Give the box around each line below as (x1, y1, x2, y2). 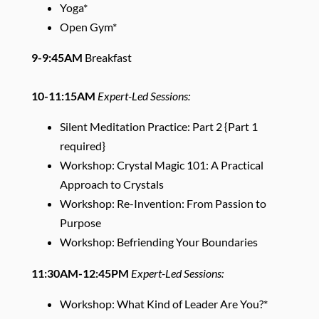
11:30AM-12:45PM (31, 266, 131, 280)
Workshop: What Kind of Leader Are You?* (59, 297, 268, 311)
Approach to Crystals (59, 177, 164, 192)
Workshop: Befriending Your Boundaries (59, 235, 258, 249)
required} (59, 139, 108, 153)
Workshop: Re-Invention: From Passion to (59, 197, 266, 211)
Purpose (59, 216, 103, 230)
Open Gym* (59, 19, 117, 33)
